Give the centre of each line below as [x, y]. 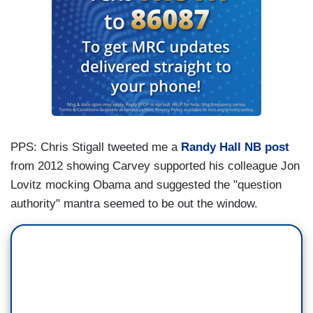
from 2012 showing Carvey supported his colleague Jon [155, 166]
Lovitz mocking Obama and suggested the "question [146, 185]
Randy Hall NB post [235, 147]
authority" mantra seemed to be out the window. [134, 204]
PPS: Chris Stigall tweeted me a [96, 147]
